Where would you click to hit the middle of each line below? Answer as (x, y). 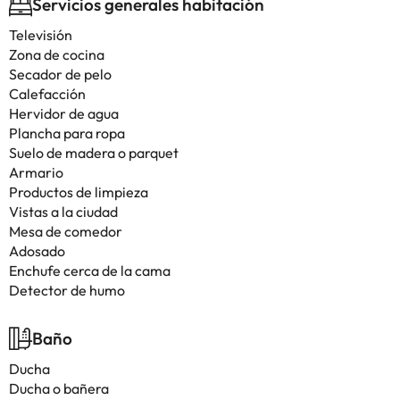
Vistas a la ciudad (63, 212)
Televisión (41, 35)
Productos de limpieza (79, 192)
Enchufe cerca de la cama (90, 271)
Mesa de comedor (66, 231)
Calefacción (47, 94)
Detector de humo (67, 290)
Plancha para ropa (67, 133)
